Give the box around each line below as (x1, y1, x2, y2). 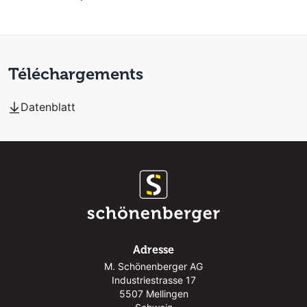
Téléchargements (8, 64, 143, 84)
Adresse (133, 243, 174, 256)
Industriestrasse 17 (111, 274, 196, 286)
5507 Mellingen (119, 288, 188, 299)
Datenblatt (21, 100, 75, 114)
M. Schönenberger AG (104, 260, 203, 272)
